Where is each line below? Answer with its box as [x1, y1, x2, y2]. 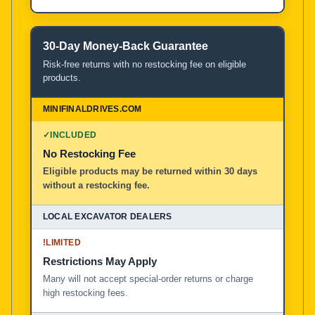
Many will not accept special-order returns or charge [43, 273, 253, 284]
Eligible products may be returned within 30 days [43, 165, 257, 176]
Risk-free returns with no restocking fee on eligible [43, 58, 246, 70]
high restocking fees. [43, 287, 128, 298]
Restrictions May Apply [43, 255, 157, 267]
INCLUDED [50, 129, 97, 140]
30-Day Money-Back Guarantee [43, 39, 208, 52]
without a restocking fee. [43, 179, 150, 191]
